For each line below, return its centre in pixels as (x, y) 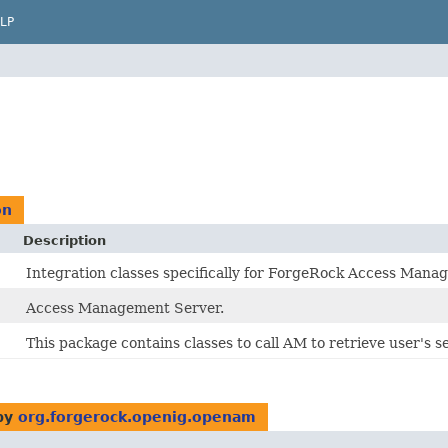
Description (64, 241)
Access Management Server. (125, 308)
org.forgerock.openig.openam (137, 417)
